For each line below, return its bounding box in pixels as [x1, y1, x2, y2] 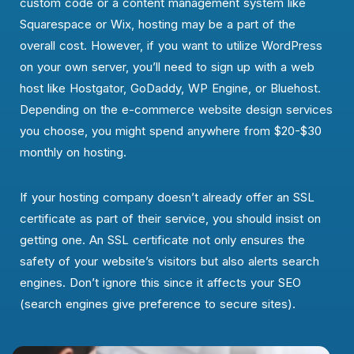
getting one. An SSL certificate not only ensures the [20, 232, 305, 247]
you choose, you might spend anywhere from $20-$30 [20, 122, 322, 138]
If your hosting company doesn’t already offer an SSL [20, 189, 314, 205]
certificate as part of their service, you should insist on [20, 210, 321, 226]
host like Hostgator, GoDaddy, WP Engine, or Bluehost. [20, 80, 321, 96]
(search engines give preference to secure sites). [20, 296, 296, 311]
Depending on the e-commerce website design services [20, 101, 333, 117]
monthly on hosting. [20, 144, 126, 160]
